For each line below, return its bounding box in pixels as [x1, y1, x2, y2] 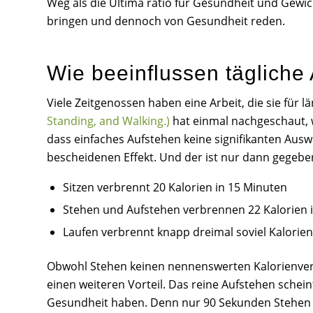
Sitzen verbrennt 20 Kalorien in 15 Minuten [63, 179, 287, 195]
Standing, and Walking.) [47, 113, 170, 129]
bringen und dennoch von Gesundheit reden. [47, 13, 285, 29]
